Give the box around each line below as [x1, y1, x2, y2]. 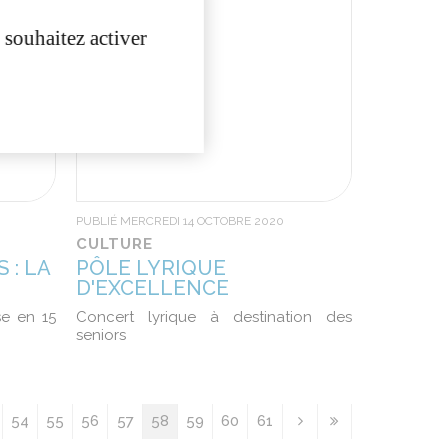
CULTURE [76, 235, 154, 253]
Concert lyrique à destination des [76, 308, 352, 326]
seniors [76, 326, 127, 344]
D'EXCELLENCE [76, 276, 230, 300]
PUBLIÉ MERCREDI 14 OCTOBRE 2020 [76, 214, 285, 228]
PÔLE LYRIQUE [76, 256, 227, 280]
